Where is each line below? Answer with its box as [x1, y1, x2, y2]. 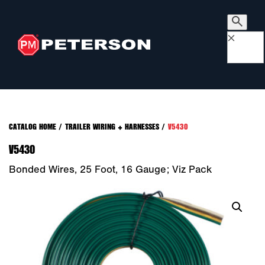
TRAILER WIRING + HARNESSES [65, 120, 159, 132]
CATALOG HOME [9, 120, 56, 132]
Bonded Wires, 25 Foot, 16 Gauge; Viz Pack [9, 163, 212, 176]
